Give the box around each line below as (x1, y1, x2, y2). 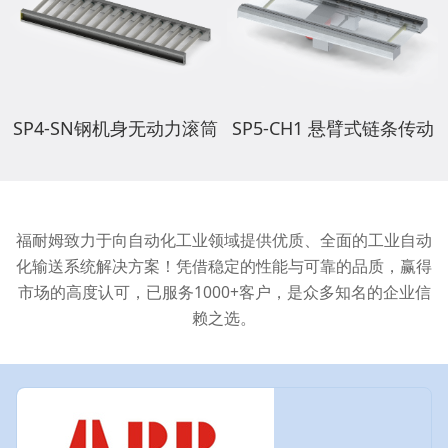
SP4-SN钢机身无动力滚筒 (12, 115, 218, 140)
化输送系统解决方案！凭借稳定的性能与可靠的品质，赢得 (16, 255, 432, 278)
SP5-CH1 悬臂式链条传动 (231, 115, 434, 140)
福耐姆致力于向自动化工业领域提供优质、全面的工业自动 (16, 229, 432, 252)
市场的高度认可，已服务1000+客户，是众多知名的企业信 (17, 281, 431, 304)
